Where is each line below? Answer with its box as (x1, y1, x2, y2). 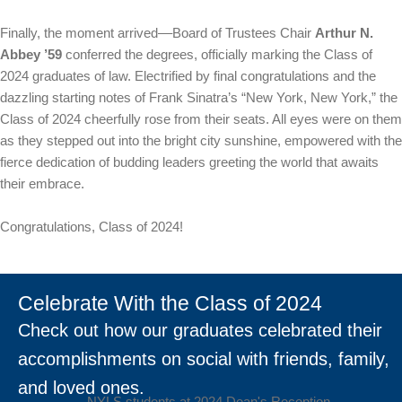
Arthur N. (315, 24, 373, 40)
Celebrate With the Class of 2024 (18, 291, 322, 315)
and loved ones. (18, 377, 144, 398)
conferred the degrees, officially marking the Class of (66, 46, 372, 62)
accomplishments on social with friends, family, (18, 348, 389, 369)
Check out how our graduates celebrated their (18, 319, 382, 340)
